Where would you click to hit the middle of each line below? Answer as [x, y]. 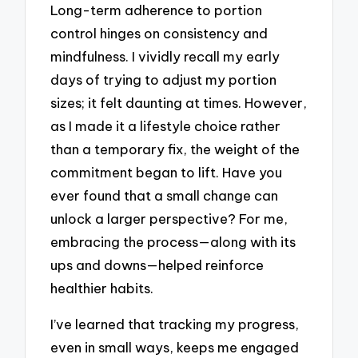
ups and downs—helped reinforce [157, 265]
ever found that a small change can [165, 196]
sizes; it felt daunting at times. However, [179, 103]
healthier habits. [102, 288]
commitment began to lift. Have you [167, 173]
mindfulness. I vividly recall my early [165, 57]
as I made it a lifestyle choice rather [166, 126]
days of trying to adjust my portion [164, 80]
